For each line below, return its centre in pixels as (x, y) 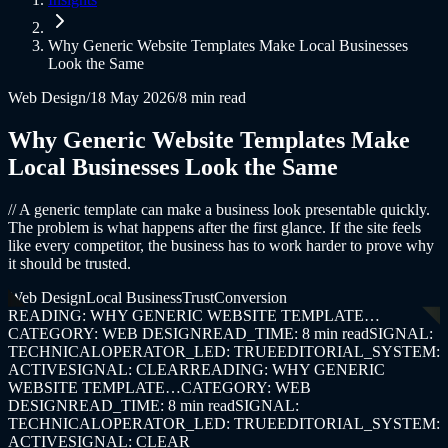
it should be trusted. (69, 263)
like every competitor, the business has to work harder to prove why (221, 245)
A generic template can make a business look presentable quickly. (224, 209)
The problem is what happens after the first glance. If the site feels (214, 227)
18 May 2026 (132, 97)
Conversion (250, 297)
